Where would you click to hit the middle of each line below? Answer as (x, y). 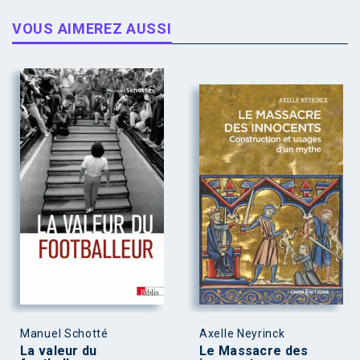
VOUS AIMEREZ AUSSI (92, 29)
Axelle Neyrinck (242, 334)
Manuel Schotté (64, 334)
